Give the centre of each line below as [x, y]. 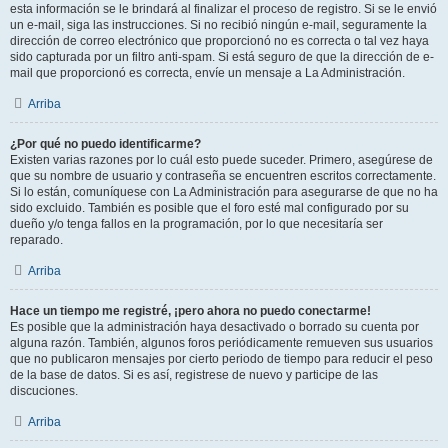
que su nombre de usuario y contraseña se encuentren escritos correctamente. [223, 176]
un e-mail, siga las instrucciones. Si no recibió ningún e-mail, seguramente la [218, 25]
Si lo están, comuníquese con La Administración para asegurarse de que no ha [224, 192]
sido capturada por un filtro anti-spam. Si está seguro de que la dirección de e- [222, 57]
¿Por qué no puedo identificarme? [105, 144]
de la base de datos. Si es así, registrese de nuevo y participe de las [194, 375]
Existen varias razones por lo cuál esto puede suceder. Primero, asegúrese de [221, 160]
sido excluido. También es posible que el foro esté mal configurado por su [209, 208]
